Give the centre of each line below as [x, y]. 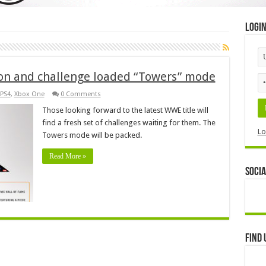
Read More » [67, 156]
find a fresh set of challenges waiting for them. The [129, 122]
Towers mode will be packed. [92, 135]
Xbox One [29, 94]
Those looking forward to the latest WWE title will [125, 110]
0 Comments [80, 94]
